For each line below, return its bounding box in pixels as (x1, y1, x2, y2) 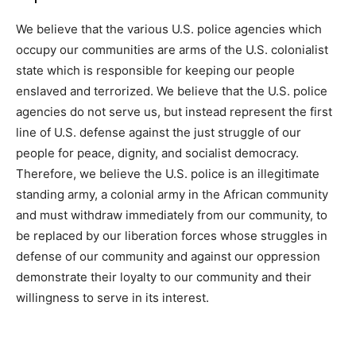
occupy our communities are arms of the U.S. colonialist (16, 42, 328, 58)
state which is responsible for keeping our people (16, 63, 295, 79)
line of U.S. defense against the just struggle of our (16, 125, 301, 141)
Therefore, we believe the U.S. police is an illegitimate (16, 166, 319, 182)
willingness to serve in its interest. (16, 290, 209, 306)
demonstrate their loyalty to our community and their (16, 269, 311, 285)
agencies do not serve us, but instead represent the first (16, 104, 332, 120)
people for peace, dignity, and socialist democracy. (16, 145, 299, 161)
